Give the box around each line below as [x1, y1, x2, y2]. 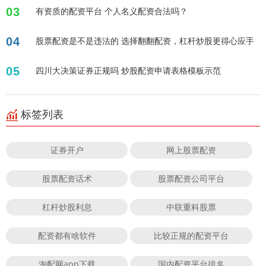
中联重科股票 [166, 201, 217, 213]
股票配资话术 [42, 173, 92, 185]
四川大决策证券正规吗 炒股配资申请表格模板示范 [36, 65, 221, 77]
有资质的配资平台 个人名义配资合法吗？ [36, 5, 188, 17]
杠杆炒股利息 [42, 201, 92, 213]
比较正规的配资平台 [154, 230, 229, 242]
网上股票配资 [166, 144, 217, 156]
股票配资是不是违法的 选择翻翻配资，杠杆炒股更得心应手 [36, 35, 254, 47]
